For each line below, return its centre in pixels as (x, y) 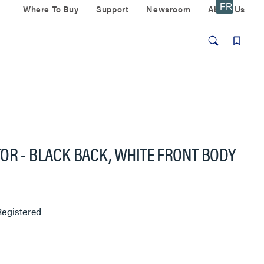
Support (113, 9)
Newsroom (169, 9)
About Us (227, 9)
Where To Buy (51, 9)
